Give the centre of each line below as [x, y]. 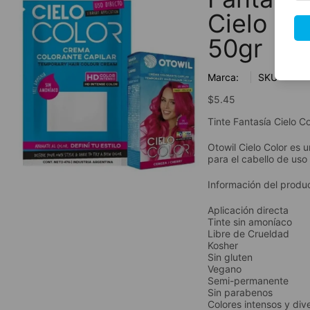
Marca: [223, 77]
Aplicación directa [248, 210]
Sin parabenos [240, 292]
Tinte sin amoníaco [250, 221]
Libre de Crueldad [248, 233]
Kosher [223, 245]
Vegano [225, 268]
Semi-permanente [248, 280]
